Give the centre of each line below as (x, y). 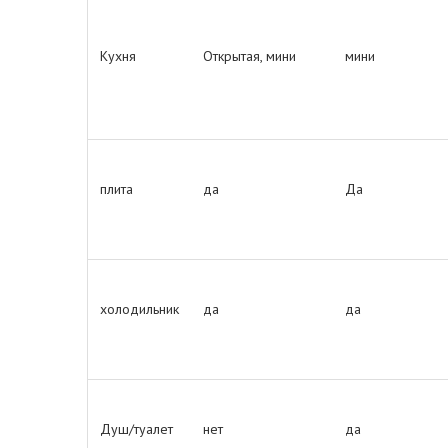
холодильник (139, 309)
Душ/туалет (136, 429)
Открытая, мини (249, 56)
